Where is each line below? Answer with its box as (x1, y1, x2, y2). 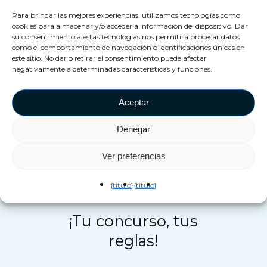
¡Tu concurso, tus (69, 211, 198, 230)
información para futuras (57, 19, 175, 31)
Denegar (117, 124, 150, 134)
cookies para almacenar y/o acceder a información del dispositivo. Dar (12, 21, 248, 30)
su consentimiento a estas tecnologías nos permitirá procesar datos (12, 32, 240, 41)
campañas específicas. (57, 36, 162, 48)
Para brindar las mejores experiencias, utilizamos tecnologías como (12, 10, 240, 20)
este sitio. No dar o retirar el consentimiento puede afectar (12, 53, 207, 63)
